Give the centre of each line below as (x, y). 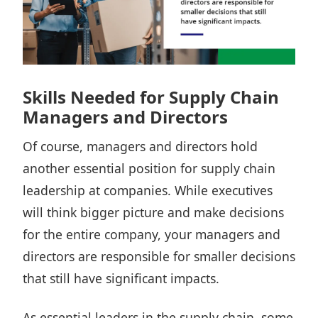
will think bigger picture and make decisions (153, 212)
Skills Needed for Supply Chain (151, 97)
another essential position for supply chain (149, 168)
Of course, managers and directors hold (140, 146)
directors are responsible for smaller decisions (159, 256)
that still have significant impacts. (121, 278)
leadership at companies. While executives (148, 190)
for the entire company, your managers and (152, 234)
